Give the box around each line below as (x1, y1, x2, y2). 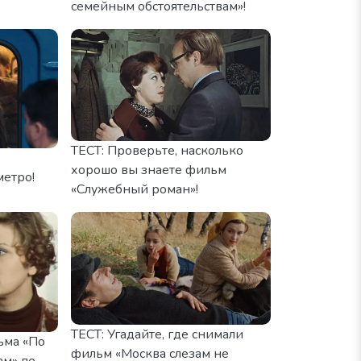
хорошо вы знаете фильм (71, 161, 226, 179)
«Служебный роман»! (71, 180, 198, 198)
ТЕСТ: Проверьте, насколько (71, 142, 243, 160)
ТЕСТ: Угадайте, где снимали (71, 325, 243, 343)
